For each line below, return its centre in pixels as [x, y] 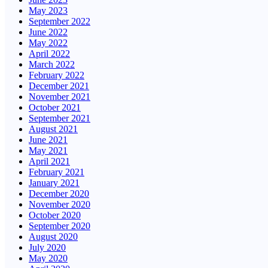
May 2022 [48, 42]
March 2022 [52, 64]
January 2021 [54, 182]
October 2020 [55, 215]
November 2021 [60, 96]
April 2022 [49, 53]
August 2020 [53, 236]
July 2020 [47, 247]
